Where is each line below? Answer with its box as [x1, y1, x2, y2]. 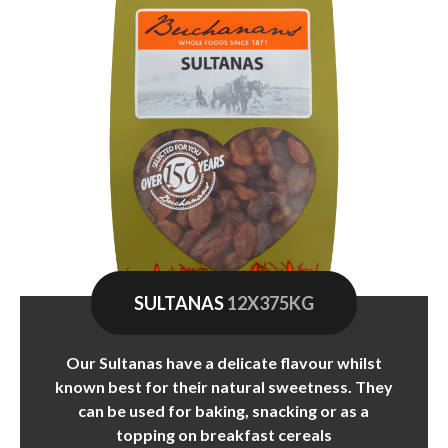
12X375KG [226, 291, 314, 314]
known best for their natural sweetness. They [54, 376, 393, 396]
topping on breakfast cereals [115, 424, 332, 444]
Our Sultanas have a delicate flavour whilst [65, 352, 382, 372]
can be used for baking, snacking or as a [78, 400, 370, 420]
